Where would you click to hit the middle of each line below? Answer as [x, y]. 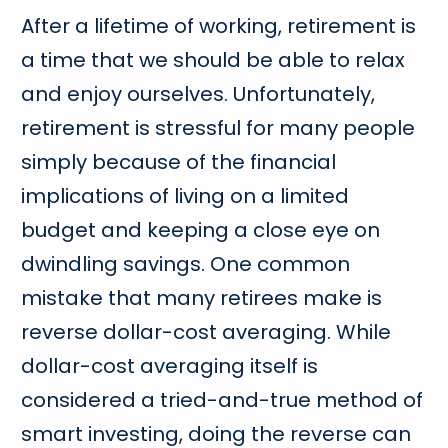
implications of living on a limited [185, 195]
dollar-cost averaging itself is [170, 365]
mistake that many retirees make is [202, 297]
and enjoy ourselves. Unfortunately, [198, 93]
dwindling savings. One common [186, 263]
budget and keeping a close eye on [201, 229]
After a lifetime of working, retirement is [219, 25]
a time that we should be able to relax [213, 59]
